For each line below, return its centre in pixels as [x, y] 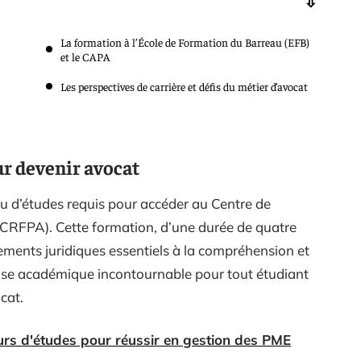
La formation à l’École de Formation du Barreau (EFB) [185, 42]
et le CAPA [85, 56]
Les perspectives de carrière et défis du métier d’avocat [184, 86]
